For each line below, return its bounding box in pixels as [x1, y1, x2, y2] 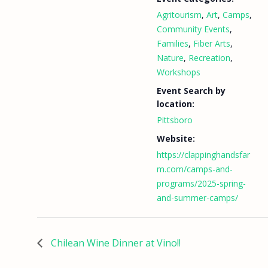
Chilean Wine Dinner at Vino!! [48, 236, 181, 249]
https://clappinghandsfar [157, 149, 250, 160]
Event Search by [157, 85, 226, 96]
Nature [157, 52, 184, 63]
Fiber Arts [193, 38, 230, 49]
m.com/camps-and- [157, 163, 233, 175]
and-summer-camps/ [157, 192, 238, 203]
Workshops [157, 66, 200, 78]
